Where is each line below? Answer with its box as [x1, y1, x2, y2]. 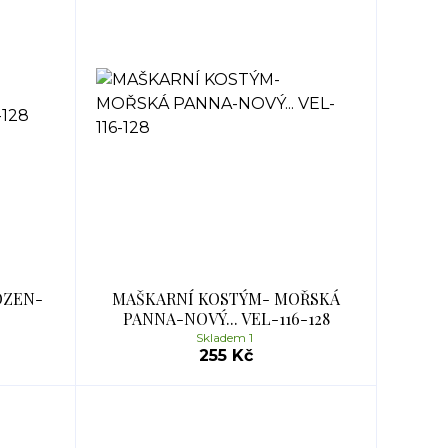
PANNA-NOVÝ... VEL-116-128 [122, 308, 330, 329]
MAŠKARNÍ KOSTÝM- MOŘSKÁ [112, 288, 340, 309]
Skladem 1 [196, 330, 256, 345]
